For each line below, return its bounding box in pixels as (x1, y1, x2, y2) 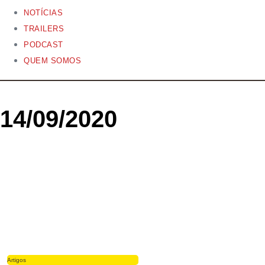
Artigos (7, 257, 26, 264)
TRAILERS (24, 24, 64, 33)
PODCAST (24, 40, 63, 49)
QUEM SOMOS (24, 56, 81, 65)
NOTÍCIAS (24, 8, 63, 17)
